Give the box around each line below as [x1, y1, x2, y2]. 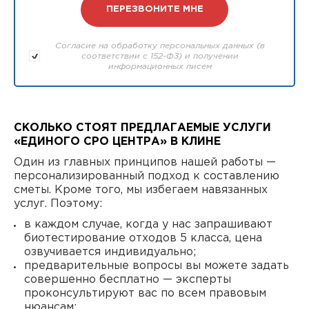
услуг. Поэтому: [14, 198, 102, 209]
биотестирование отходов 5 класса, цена [24, 232, 262, 243]
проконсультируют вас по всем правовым [24, 288, 266, 299]
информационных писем [108, 62, 212, 70]
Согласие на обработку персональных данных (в [55, 41, 265, 50]
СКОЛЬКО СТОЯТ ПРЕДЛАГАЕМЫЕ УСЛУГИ [14, 122, 271, 133]
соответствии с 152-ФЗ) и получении [81, 52, 239, 60]
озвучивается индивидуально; [24, 246, 196, 257]
